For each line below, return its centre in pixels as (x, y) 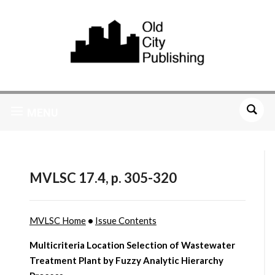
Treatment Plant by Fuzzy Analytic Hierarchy (126, 261)
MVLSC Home (57, 221)
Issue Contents (126, 221)
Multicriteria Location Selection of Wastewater (132, 245)
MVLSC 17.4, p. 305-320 (103, 178)
